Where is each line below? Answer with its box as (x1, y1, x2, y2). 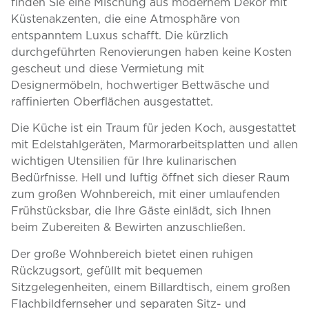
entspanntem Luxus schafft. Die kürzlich (11, 28, 228, 43)
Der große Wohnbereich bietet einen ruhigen (11, 246, 253, 261)
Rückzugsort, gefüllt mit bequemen (11, 262, 203, 278)
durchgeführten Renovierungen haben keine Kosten (11, 44, 292, 60)
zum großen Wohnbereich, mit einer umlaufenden (11, 186, 280, 202)
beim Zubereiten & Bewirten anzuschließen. (11, 219, 246, 235)
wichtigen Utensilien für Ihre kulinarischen (11, 153, 237, 169)
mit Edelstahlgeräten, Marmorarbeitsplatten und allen (11, 137, 298, 152)
